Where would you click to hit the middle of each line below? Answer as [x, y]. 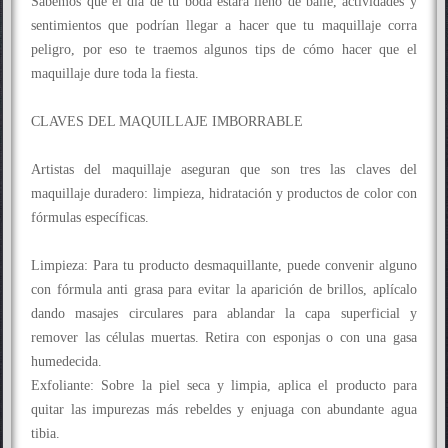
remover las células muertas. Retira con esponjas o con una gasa [224, 337]
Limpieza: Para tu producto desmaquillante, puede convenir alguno [224, 265]
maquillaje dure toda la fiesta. [115, 73]
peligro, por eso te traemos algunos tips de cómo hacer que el [224, 49]
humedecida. [67, 361]
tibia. [46, 433]
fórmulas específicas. [90, 217]
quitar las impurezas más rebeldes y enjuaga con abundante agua [224, 409]
